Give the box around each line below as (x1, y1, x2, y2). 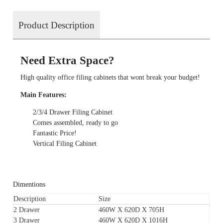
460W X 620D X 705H (99, 206, 165, 214)
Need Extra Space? (20, 54, 115, 67)
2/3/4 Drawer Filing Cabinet (33, 109, 113, 116)
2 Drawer (13, 206, 40, 214)
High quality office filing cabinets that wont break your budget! (20, 74, 201, 82)
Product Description (18, 20, 95, 31)
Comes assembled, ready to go (33, 119, 118, 127)
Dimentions (13, 181, 46, 189)
